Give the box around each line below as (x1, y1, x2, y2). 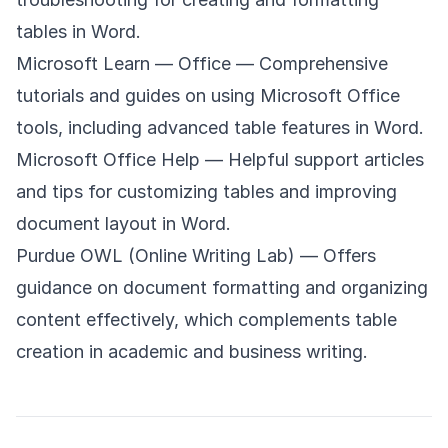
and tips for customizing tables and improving (16, 181, 397, 203)
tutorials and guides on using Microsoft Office (16, 85, 400, 107)
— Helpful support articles (200, 149, 424, 171)
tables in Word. (16, 21, 141, 43)
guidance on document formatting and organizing (16, 277, 428, 299)
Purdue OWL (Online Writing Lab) (16, 245, 295, 267)
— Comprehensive (231, 53, 388, 75)
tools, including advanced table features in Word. (16, 117, 424, 139)
